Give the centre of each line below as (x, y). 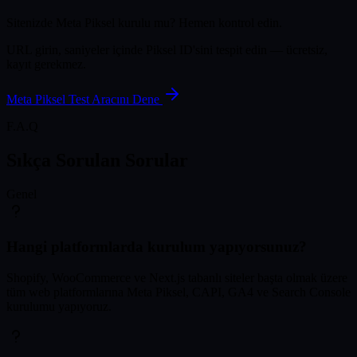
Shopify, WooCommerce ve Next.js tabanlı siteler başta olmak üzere (177, 278)
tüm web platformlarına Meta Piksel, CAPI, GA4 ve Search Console (178, 292)
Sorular (157, 160)
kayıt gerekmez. (46, 64)
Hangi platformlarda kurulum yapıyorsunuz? (157, 247)
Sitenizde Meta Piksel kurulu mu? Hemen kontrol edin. (144, 22)
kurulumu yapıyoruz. (59, 307)
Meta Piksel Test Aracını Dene (84, 99)
